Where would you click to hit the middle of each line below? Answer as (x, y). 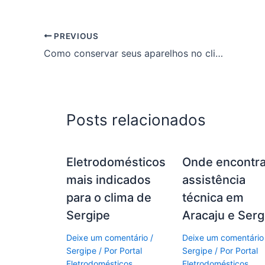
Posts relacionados (136, 119)
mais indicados (109, 180)
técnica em (213, 197)
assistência (214, 180)
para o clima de (109, 197)
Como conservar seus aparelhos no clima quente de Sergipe (219, 53)
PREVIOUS (75, 36)
